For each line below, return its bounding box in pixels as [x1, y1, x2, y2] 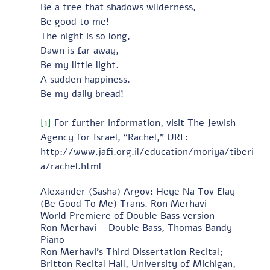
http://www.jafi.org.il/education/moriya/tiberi [40, 145, 254, 159]
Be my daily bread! [40, 87, 127, 101]
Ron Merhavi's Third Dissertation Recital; [40, 245, 226, 259]
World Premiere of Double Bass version [40, 209, 218, 222]
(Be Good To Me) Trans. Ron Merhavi [40, 196, 210, 210]
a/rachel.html [40, 159, 101, 173]
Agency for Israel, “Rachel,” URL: [40, 130, 188, 144]
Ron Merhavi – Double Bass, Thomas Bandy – [40, 221, 244, 234]
